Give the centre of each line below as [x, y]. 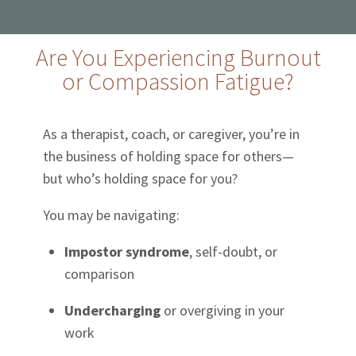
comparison [100, 273]
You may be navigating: [112, 215]
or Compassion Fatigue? [178, 81]
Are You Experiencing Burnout [178, 57]
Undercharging [113, 310]
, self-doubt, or [234, 251]
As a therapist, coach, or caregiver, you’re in [172, 133]
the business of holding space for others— [169, 156]
